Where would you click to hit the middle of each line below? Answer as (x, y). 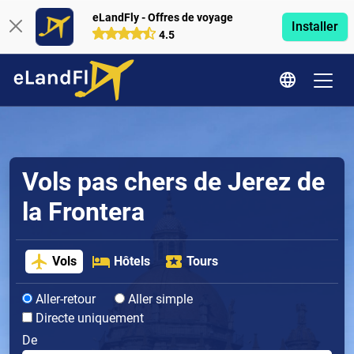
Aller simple (159, 299)
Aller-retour (64, 299)
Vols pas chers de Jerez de (173, 182)
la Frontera (83, 212)
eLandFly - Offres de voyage (162, 17)
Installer (314, 26)
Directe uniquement (88, 318)
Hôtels (132, 262)
